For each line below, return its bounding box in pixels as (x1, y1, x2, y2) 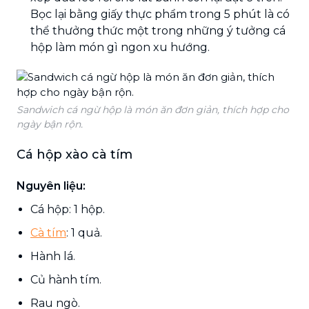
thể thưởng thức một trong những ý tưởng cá (30, 23, 286, 37)
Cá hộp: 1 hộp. (30, 202, 105, 216)
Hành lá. (30, 249, 75, 263)
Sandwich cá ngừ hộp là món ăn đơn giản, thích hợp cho (17, 103, 289, 116)
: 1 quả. (66, 226, 102, 239)
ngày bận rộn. (17, 117, 83, 130)
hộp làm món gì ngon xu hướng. (30, 40, 210, 54)
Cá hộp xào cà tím (17, 146, 132, 162)
